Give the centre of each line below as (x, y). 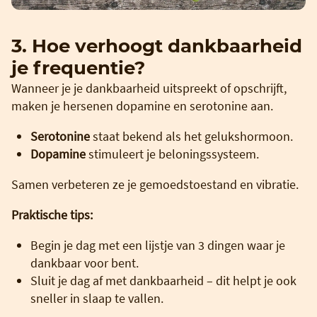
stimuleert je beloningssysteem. (172, 154)
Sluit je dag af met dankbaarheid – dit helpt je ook (163, 280)
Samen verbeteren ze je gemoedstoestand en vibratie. (155, 184)
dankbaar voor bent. (85, 263)
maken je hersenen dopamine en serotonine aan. (142, 105)
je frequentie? (78, 68)
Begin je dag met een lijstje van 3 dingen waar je (158, 245)
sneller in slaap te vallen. (97, 298)
